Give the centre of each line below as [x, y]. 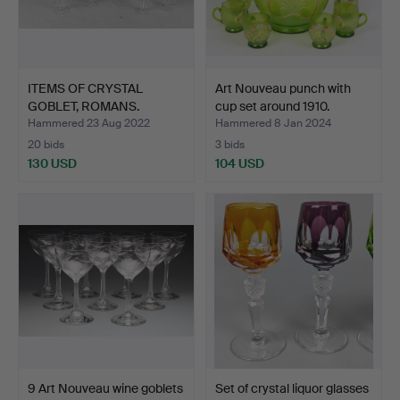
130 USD [52, 163]
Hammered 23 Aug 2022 [89, 123]
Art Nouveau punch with [283, 88]
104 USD [240, 163]
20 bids [46, 144]
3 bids [230, 144]
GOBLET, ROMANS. [83, 106]
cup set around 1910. [272, 106]
